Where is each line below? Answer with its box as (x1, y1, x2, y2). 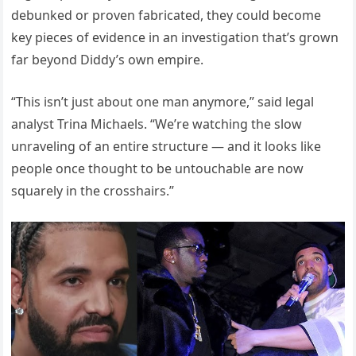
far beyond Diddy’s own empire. (11, 51, 204, 69)
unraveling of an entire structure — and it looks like (11, 137, 322, 156)
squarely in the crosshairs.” (11, 182, 175, 200)
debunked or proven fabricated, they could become (11, 6, 322, 25)
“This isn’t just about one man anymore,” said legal (11, 93, 315, 111)
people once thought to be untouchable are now (11, 160, 304, 178)
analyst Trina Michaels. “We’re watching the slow (11, 115, 303, 133)
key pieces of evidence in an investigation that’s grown (11, 29, 339, 47)
